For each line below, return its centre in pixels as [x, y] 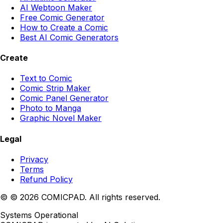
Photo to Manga [51, 108]
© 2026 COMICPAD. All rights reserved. [85, 197]
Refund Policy [46, 179]
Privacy [34, 159]
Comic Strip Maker [55, 88]
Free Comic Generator [62, 17]
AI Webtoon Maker [56, 7]
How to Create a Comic [64, 27]
